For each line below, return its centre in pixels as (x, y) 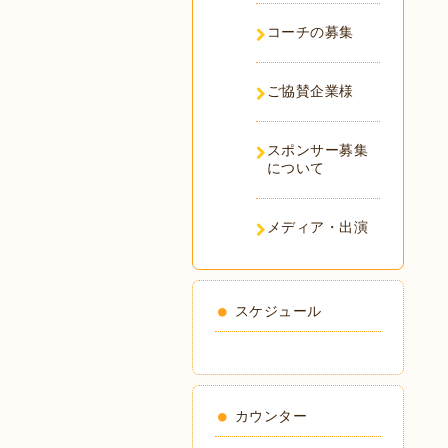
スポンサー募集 (317, 150)
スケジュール (278, 311)
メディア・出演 (317, 227)
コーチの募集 (310, 32)
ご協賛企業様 (310, 91)
